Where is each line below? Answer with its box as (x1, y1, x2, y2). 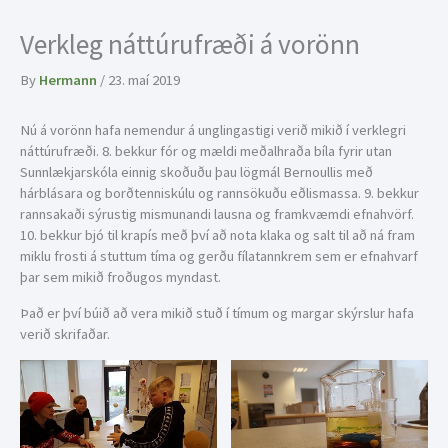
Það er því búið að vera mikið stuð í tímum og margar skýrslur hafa (20, 303, 414, 322)
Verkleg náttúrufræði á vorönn (20, 27, 360, 62)
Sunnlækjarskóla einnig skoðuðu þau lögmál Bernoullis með (20, 163, 373, 182)
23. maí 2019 (108, 71, 180, 90)
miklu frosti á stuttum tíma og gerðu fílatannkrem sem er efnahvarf (20, 247, 418, 266)
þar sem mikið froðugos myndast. (20, 268, 221, 287)
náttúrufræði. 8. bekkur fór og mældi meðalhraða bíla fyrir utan (20, 142, 392, 161)
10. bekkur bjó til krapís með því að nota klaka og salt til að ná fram (20, 226, 415, 245)
